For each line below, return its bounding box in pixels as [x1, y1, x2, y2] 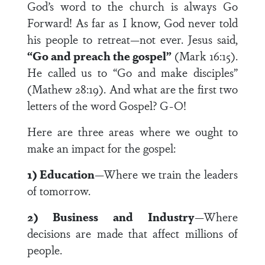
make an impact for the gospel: [27, 140, 176, 156]
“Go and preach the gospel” [27, 47, 172, 64]
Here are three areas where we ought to [27, 123, 238, 140]
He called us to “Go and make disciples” [27, 64, 238, 80]
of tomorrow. [27, 182, 91, 199]
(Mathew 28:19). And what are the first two [27, 80, 238, 97]
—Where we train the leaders [94, 166, 238, 182]
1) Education [27, 166, 95, 182]
